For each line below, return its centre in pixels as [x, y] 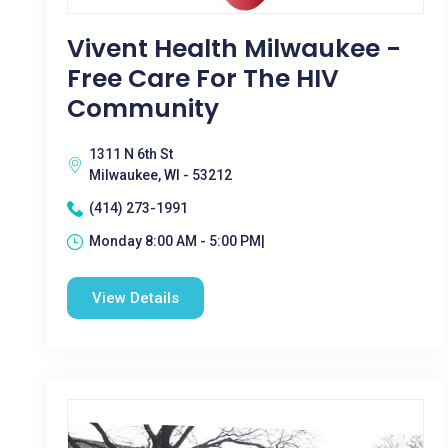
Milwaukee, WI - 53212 [160, 175]
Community [143, 108]
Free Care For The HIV [203, 78]
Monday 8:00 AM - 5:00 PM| [177, 241]
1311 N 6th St [131, 154]
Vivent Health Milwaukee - [234, 48]
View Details [135, 298]
